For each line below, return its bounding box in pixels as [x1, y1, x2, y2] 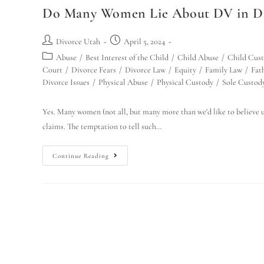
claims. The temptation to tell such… [42, 121, 161, 131]
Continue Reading [52, 152, 109, 160]
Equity [174, 65, 196, 75]
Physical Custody [157, 77, 213, 87]
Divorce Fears [71, 65, 116, 75]
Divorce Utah [56, 37, 100, 47]
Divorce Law [125, 65, 166, 75]
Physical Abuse [98, 77, 148, 87]
